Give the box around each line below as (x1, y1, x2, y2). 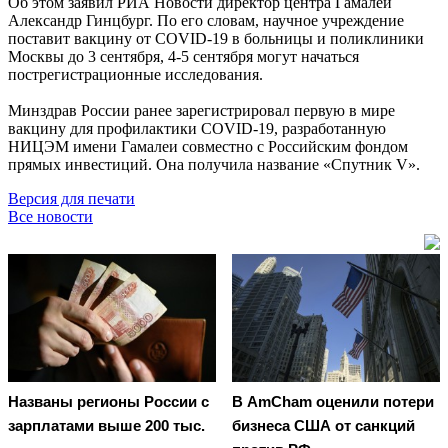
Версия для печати (8, 189, 135, 207)
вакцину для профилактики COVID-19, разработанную (8, 119, 386, 137)
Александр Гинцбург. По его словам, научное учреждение (8, 11, 404, 29)
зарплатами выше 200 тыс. (8, 417, 205, 435)
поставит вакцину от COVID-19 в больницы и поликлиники (8, 29, 424, 47)
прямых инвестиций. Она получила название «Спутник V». (8, 155, 420, 173)
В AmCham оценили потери (232, 393, 434, 411)
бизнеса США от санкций (232, 417, 415, 435)
